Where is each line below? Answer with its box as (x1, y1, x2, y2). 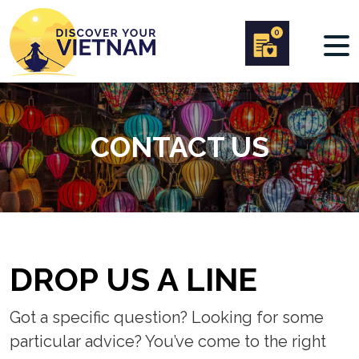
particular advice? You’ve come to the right (10, 332, 326, 351)
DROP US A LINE (10, 260, 257, 298)
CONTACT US (90, 131, 269, 163)
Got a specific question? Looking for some (10, 308, 324, 327)
